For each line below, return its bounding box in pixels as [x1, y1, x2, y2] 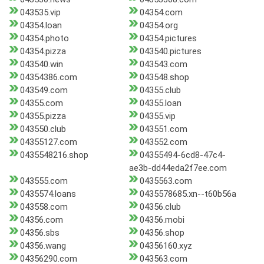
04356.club [139, 202, 181, 213]
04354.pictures [139, 33, 197, 44]
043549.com [20, 85, 68, 96]
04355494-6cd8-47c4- [139, 150, 226, 161]
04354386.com [20, 72, 77, 83]
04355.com [20, 98, 63, 109]
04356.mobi [139, 214, 184, 226]
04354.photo [20, 33, 69, 44]
